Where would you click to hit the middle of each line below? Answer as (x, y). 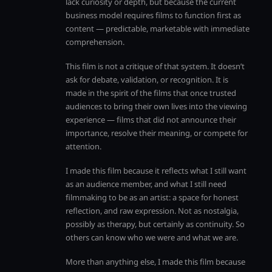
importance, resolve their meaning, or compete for (157, 133)
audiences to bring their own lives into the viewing (156, 106)
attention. (83, 146)
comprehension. (95, 42)
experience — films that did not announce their (151, 120)
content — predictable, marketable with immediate (158, 29)
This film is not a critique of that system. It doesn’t (155, 66)
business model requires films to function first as (153, 15)
